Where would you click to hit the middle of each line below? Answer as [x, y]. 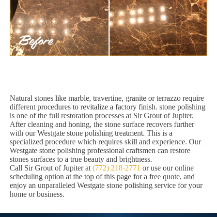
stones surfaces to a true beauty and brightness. [81, 159]
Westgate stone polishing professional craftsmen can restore [100, 151]
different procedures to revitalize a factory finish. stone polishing [108, 107]
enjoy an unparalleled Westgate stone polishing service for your [106, 186]
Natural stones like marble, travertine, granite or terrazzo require [107, 98]
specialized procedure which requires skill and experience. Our [105, 142]
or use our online [167, 168]
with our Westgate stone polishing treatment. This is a [91, 133]
